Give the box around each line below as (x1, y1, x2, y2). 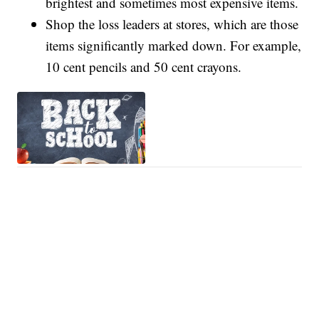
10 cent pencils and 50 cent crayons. (46, 57, 242, 75)
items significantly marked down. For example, (46, 36, 302, 54)
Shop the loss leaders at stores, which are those (46, 14, 299, 33)
